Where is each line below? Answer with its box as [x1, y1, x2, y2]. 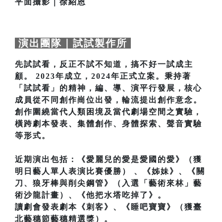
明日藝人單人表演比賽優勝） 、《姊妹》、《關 [15, 167, 205, 176]
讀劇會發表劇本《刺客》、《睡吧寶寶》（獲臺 [15, 203, 202, 212]
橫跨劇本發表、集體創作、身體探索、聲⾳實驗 [15, 119, 202, 128]
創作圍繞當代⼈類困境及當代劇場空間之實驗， [15, 108, 202, 116]
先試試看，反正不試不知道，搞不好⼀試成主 [15, 60, 193, 69]
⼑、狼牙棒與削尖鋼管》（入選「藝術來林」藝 [15, 179, 202, 188]
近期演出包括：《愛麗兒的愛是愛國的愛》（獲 [15, 155, 202, 164]
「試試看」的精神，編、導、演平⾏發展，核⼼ [15, 84, 202, 93]
